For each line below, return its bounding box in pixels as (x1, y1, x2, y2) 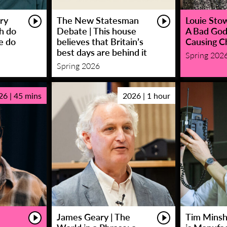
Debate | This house (56, 24, 136, 37)
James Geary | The (56, 210, 130, 223)
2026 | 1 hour (123, 89, 171, 101)
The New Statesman (56, 13, 139, 26)
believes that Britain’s (56, 34, 143, 48)
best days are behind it (56, 45, 147, 58)
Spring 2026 (56, 59, 100, 71)
